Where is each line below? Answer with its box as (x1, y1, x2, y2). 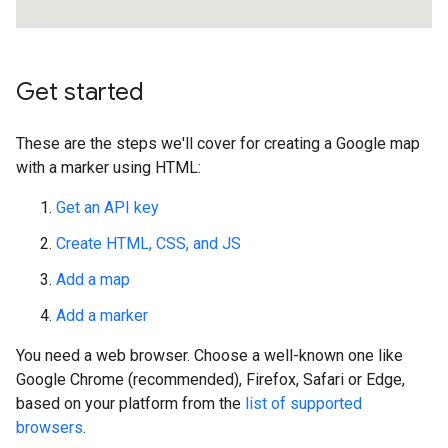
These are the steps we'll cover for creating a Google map (16, 134, 420, 153)
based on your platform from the (16, 394, 245, 413)
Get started (16, 77, 144, 107)
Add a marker (56, 306, 148, 325)
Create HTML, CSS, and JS (56, 234, 241, 253)
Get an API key (56, 198, 159, 217)
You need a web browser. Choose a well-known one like (16, 346, 403, 365)
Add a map (56, 270, 130, 289)
